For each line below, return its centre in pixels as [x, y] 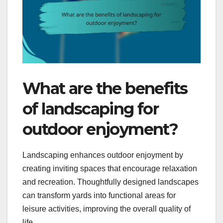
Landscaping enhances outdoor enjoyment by [103, 155]
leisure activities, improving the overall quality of [107, 209]
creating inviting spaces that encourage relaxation [110, 169]
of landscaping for [91, 109]
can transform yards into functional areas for [99, 196]
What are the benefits [105, 89]
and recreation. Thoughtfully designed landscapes [111, 182]
